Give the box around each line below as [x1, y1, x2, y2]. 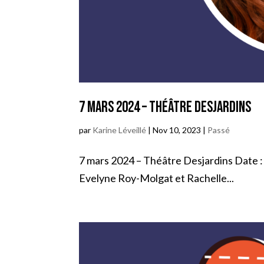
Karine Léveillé [93, 125, 147, 136]
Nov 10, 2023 [153, 125, 202, 136]
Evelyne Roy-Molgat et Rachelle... [79, 171, 235, 185]
